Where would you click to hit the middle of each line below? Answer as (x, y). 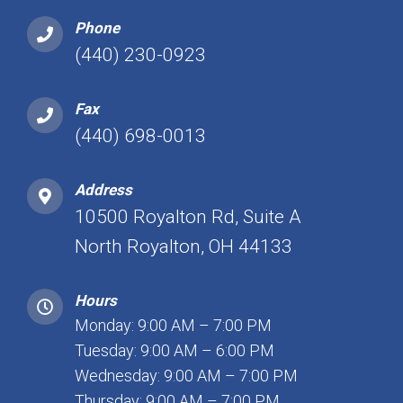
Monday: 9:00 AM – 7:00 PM (173, 326)
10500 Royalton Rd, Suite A (188, 217)
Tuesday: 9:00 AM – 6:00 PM (175, 351)
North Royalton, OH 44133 (184, 247)
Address (103, 190)
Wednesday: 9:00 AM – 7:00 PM (186, 376)
